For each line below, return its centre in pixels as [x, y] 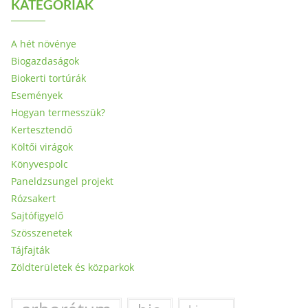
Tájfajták [30, 250]
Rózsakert [33, 198]
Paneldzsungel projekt [62, 181]
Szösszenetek [42, 233]
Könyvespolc [40, 164]
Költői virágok [42, 147]
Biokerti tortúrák [48, 78]
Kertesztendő [42, 130]
